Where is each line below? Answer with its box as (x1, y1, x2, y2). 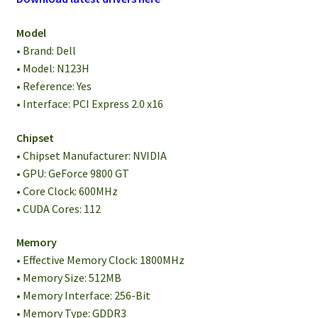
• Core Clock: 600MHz (16, 183, 118, 198)
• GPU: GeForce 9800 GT (16, 165, 129, 180)
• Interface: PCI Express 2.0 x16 (16, 97, 163, 111)
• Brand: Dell (16, 43, 76, 57)
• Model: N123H (16, 61, 89, 75)
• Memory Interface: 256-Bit (16, 288, 150, 303)
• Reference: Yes (16, 79, 92, 93)
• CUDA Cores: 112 (16, 201, 101, 216)
